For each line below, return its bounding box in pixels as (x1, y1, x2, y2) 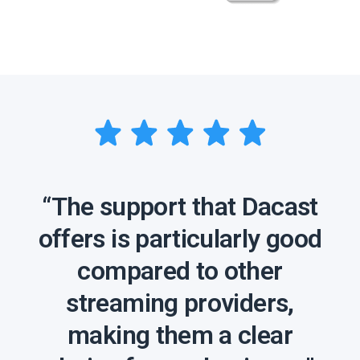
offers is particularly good (38, 223, 322, 255)
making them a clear (67, 320, 292, 351)
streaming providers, (66, 288, 294, 319)
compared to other (77, 256, 283, 287)
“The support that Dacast (42, 191, 318, 223)
